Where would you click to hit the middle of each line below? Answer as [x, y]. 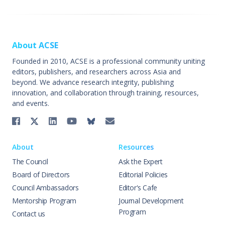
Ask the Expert [141, 161]
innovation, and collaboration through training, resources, [105, 93]
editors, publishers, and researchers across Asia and [96, 72]
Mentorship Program [44, 201]
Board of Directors [41, 175]
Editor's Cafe [138, 188]
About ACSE [35, 45]
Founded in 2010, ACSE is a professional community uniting [108, 61]
